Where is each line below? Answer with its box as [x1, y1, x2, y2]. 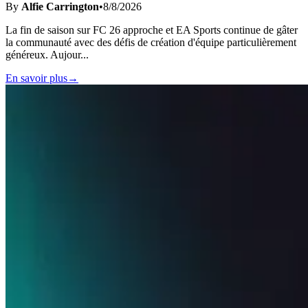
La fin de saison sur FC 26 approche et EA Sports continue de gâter [5, 23, 298, 36]
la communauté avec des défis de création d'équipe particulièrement [5, 36, 296, 48]
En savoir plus [5, 71, 67, 84]
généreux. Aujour [5, 48, 80, 60]
